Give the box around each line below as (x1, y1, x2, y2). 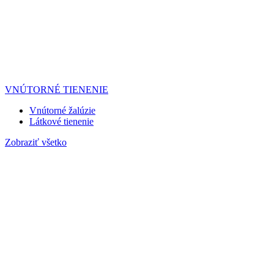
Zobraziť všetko (5, 137, 67, 147)
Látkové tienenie (29, 116, 94, 127)
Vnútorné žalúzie (29, 105, 95, 116)
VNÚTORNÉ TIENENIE (5, 84, 108, 95)
